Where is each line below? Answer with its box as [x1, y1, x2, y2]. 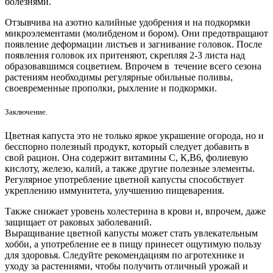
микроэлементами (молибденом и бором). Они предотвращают [5, 27, 268, 38]
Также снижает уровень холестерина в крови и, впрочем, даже [5, 205, 266, 216]
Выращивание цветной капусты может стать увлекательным [5, 227, 258, 238]
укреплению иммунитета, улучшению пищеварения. [5, 185, 224, 196]
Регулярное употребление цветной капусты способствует [5, 174, 244, 185]
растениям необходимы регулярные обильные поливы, [5, 71, 233, 82]
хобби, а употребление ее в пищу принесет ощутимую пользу [5, 238, 261, 249]
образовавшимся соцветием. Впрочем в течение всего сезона [5, 60, 261, 71]
